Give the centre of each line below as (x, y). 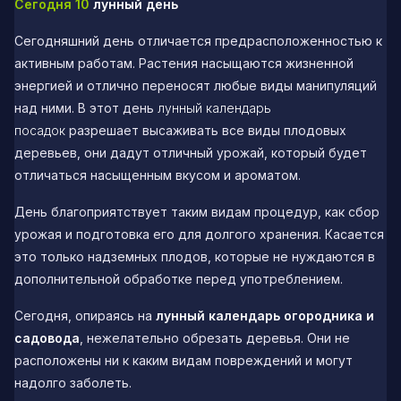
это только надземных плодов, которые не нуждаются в (195, 256)
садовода (47, 338)
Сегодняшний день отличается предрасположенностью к (198, 40)
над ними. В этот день (86, 107)
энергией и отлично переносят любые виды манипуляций (196, 85)
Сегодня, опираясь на (85, 316)
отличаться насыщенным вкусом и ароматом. (158, 175)
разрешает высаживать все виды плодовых (206, 130)
